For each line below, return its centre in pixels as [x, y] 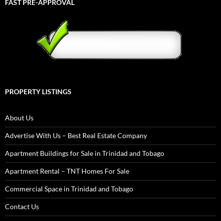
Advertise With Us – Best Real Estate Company [76, 136]
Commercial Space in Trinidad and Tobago [69, 189]
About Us [19, 118]
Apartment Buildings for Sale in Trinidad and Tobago [85, 153]
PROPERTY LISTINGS [38, 92]
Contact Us [22, 207]
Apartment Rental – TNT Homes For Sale [67, 171]
